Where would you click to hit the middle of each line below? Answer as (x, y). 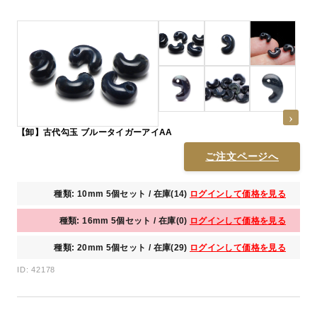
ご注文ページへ (242, 157)
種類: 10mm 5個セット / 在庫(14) (122, 194)
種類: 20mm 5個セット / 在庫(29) (122, 248)
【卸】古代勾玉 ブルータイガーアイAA (95, 133)
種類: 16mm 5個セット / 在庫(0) (125, 221)
